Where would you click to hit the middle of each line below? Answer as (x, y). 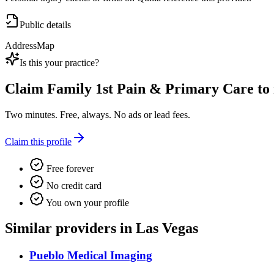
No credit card (73, 185)
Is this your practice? (59, 62)
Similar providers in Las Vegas (102, 228)
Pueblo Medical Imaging (91, 256)
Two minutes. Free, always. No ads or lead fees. (98, 114)
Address (21, 45)
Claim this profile (38, 141)
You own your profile (87, 202)
